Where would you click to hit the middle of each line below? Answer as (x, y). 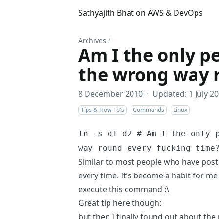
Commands (149, 110)
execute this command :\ (124, 189)
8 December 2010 (110, 94)
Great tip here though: (120, 203)
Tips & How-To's (102, 110)
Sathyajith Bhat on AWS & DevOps (141, 13)
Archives (92, 40)
